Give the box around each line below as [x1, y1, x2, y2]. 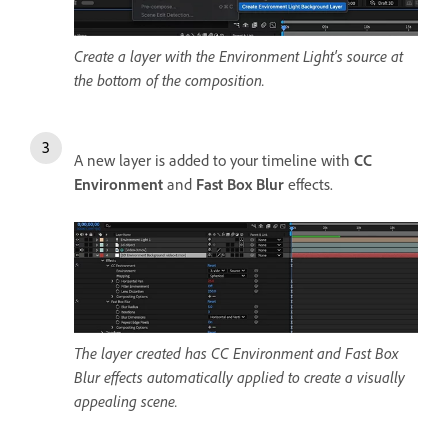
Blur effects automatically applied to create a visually [74, 367, 405, 388]
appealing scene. [74, 391, 178, 412]
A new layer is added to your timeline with [74, 149, 354, 170]
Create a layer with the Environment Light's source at [74, 45, 403, 66]
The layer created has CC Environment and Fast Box [74, 343, 398, 364]
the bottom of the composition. [74, 69, 265, 90]
